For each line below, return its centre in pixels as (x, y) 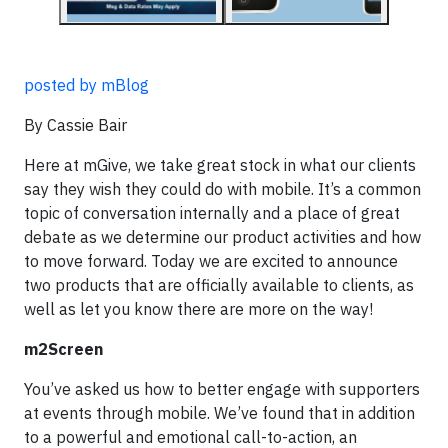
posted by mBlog (86, 85)
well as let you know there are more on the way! (198, 309)
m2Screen (67, 349)
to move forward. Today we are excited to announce (211, 261)
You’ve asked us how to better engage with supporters (222, 389)
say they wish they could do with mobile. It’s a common (222, 189)
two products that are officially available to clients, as (219, 285)
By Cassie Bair (75, 125)
